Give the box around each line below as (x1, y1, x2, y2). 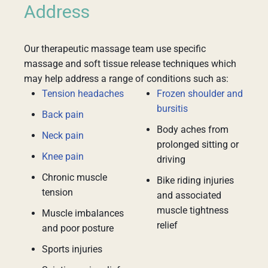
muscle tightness (157, 205, 229, 216)
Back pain (42, 109, 84, 120)
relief (157, 220, 178, 231)
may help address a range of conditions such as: (24, 73, 229, 84)
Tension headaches (42, 88, 124, 99)
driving (157, 154, 185, 165)
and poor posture (42, 223, 114, 234)
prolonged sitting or (157, 139, 239, 150)
